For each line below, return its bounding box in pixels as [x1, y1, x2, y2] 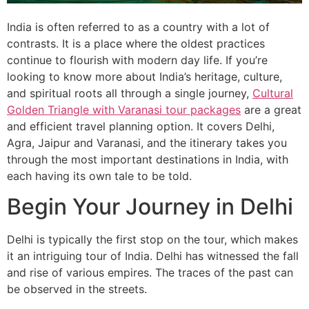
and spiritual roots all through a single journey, [7, 86, 252, 100]
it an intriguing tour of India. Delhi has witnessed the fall [7, 249, 299, 263]
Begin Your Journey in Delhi [7, 193, 293, 221]
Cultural [252, 86, 293, 100]
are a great [241, 103, 301, 117]
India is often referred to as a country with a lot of [7, 20, 270, 34]
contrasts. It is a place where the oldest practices [7, 37, 265, 50]
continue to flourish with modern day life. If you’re [7, 53, 268, 67]
